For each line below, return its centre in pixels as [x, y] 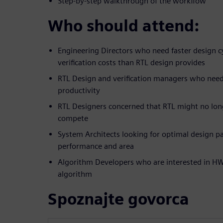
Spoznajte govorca [118, 199]
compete [73, 118]
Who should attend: [123, 26]
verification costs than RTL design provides [131, 63]
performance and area [96, 146]
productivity [79, 91]
